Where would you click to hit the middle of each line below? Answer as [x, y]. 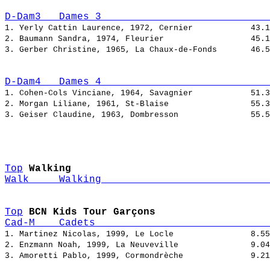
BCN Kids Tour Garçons [92, 212]
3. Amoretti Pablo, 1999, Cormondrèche [128, 256]
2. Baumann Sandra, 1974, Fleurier [128, 39]
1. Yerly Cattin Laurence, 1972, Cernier [128, 28]
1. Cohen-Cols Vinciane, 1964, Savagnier [128, 93]
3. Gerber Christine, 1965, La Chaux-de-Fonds [128, 50]
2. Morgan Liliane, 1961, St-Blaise [128, 104]
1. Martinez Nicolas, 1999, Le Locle [128, 234]
